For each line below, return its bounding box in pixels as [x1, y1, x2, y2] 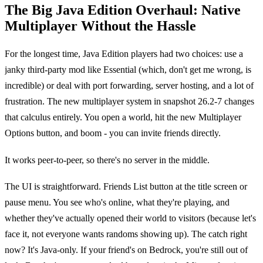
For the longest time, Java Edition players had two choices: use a [5, 49, 243, 59]
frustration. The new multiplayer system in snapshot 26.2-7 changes [5, 96, 254, 107]
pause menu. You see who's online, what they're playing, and [5, 197, 230, 208]
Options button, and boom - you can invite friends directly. [5, 128, 221, 139]
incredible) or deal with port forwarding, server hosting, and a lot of [5, 80, 254, 91]
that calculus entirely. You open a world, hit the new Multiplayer [5, 112, 241, 123]
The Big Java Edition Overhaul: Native [5, 2, 241, 18]
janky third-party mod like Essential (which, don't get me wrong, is [5, 65, 251, 75]
